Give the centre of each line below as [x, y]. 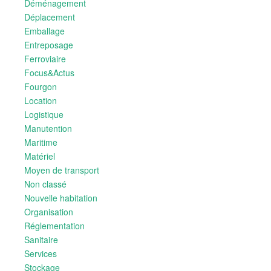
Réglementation [54, 226]
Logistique [44, 114]
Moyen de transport [62, 170]
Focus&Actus [49, 73]
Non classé [45, 184]
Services [41, 253]
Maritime [41, 142]
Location [41, 100]
